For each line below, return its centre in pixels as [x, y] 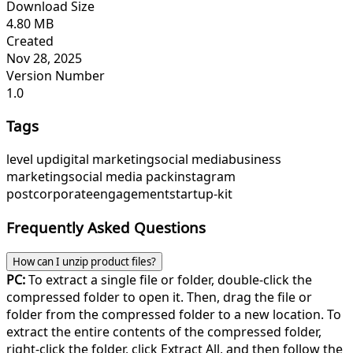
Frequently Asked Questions [106, 227]
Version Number [56, 75]
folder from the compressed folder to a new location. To [174, 314]
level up [29, 160]
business [255, 160]
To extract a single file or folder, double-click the [169, 279]
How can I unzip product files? [84, 261]
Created [30, 41]
